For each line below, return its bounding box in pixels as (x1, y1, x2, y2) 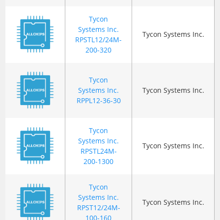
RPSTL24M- (80, 146, 117, 156)
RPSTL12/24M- (75, 35, 122, 45)
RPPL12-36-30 (76, 96, 121, 106)
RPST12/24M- (77, 203, 120, 213)
